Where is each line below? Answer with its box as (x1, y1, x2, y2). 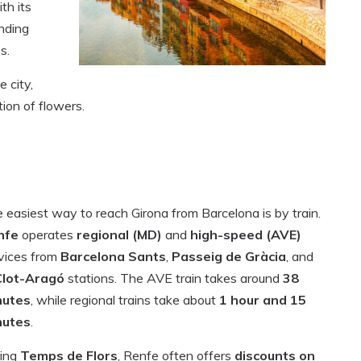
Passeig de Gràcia (172, 248, 286, 265)
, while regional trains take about (31, 292, 219, 309)
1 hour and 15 (219, 292, 306, 309)
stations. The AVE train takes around (64, 270, 283, 287)
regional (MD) (77, 226, 162, 243)
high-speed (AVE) (190, 226, 301, 243)
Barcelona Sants (60, 248, 166, 265)
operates (22, 226, 77, 243)
